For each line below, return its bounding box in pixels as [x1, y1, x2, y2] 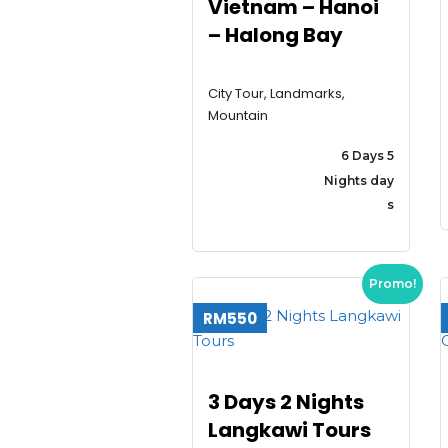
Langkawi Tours [208, 416, 371, 445]
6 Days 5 [340, 147, 394, 163]
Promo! [368, 276, 416, 292]
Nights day [323, 172, 394, 188]
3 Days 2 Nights [208, 388, 364, 417]
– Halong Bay [208, 20, 343, 49]
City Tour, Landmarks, [208, 84, 345, 104]
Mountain [208, 106, 268, 126]
